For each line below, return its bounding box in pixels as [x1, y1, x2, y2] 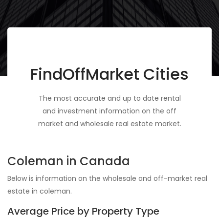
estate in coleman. [7, 186, 72, 197]
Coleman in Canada [7, 153, 130, 170]
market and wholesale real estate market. [38, 119, 181, 129]
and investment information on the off [43, 106, 176, 116]
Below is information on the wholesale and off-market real [7, 174, 207, 184]
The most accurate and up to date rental [38, 93, 181, 104]
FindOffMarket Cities [30, 63, 189, 86]
